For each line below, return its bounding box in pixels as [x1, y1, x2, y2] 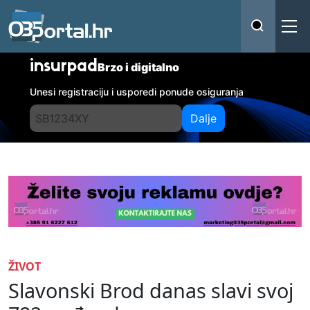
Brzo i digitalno [98, 60, 180, 74]
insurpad [30, 59, 98, 75]
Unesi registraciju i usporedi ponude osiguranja [30, 86, 244, 98]
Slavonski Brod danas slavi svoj [8, 276, 293, 304]
